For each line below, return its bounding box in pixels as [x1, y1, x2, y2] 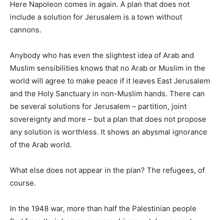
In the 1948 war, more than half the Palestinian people [10, 203, 196, 213]
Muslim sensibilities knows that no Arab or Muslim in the [10, 63, 205, 73]
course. [10, 178, 36, 188]
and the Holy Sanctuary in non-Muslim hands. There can [10, 88, 205, 98]
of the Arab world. [10, 139, 72, 149]
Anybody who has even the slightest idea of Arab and [10, 50, 194, 60]
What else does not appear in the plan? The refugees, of [10, 165, 205, 175]
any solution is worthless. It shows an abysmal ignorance [10, 127, 207, 137]
